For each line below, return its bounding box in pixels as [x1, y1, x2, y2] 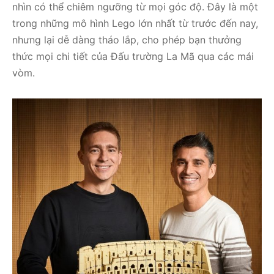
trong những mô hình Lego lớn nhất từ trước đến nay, [12, 17, 258, 29]
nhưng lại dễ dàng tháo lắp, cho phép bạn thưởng [12, 33, 242, 46]
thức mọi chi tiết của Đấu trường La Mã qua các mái [12, 50, 254, 62]
